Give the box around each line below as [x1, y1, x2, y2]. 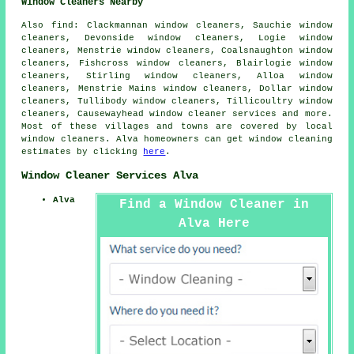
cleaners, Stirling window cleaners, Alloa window [21, 71, 333, 81]
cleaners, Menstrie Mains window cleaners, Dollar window [21, 84, 333, 94]
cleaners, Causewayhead [21, 109, 149, 119]
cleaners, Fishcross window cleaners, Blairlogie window [21, 58, 333, 69]
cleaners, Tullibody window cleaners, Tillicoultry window [21, 96, 333, 107]
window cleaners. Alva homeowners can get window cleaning [21, 134, 333, 145]
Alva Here [178, 217, 250, 232]
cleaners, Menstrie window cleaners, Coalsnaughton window [21, 46, 333, 56]
